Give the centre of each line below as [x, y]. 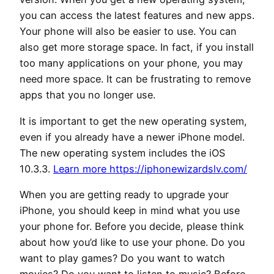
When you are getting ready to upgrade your [124, 195]
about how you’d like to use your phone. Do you [132, 243]
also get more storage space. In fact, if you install [137, 47]
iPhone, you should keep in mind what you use [130, 211]
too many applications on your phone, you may [131, 63]
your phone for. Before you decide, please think [132, 227]
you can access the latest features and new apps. [137, 16]
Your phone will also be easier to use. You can [128, 31]
